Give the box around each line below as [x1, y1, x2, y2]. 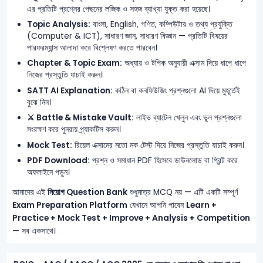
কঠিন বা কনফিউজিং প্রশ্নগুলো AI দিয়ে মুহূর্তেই [113, 85, 241, 96]
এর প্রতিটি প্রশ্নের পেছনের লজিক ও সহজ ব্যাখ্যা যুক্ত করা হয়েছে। [27, 3, 211, 15]
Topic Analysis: [27, 18, 91, 30]
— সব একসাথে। [12, 225, 56, 237]
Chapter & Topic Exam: [27, 58, 123, 69]
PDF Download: [27, 154, 90, 166]
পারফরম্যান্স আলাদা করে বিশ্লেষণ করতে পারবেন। [27, 42, 158, 53]
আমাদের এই [12, 186, 48, 198]
